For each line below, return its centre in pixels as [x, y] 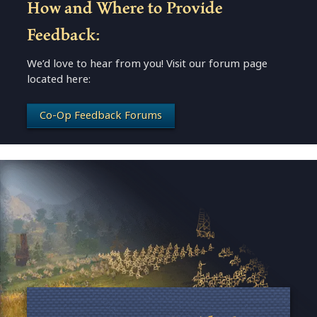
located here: [59, 79]
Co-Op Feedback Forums [100, 115]
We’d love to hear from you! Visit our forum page [148, 64]
